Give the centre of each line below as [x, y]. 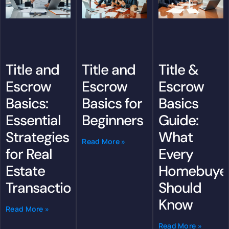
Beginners [113, 120]
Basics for [112, 103]
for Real [29, 154]
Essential [33, 120]
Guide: [178, 120]
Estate [25, 171]
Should [180, 188]
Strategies [37, 137]
